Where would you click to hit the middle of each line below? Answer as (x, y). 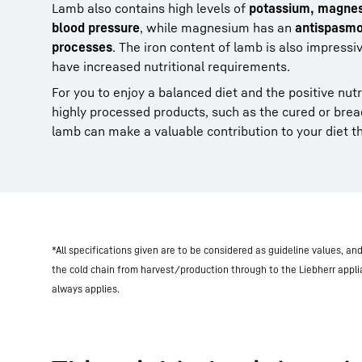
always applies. (86, 289)
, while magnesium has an (217, 27)
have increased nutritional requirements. (171, 66)
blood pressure (96, 27)
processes (82, 47)
